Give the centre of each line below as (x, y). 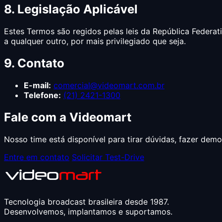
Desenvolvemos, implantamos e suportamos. (88, 211)
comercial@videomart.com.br (109, 85)
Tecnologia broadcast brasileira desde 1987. (86, 201)
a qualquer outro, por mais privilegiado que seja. (95, 41)
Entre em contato (37, 157)
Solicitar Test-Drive (108, 157)
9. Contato (34, 63)
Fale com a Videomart (68, 117)
